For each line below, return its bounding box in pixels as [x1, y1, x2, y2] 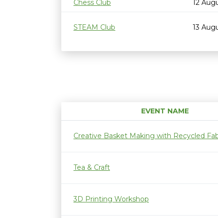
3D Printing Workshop [73, 195, 149, 203]
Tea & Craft [73, 163, 110, 172]
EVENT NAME [141, 107, 189, 115]
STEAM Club [73, 23, 115, 32]
